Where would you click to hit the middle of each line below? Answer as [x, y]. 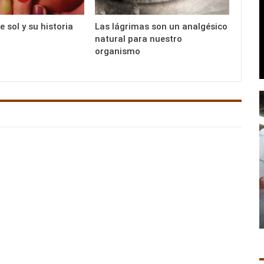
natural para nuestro [139, 39]
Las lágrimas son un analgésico [161, 26]
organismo [118, 51]
